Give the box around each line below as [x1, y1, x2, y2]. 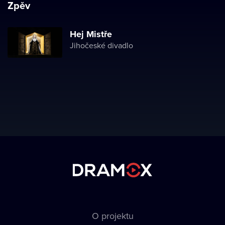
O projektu [91, 209, 134, 222]
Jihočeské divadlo [70, 40, 133, 51]
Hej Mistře [70, 28, 112, 41]
